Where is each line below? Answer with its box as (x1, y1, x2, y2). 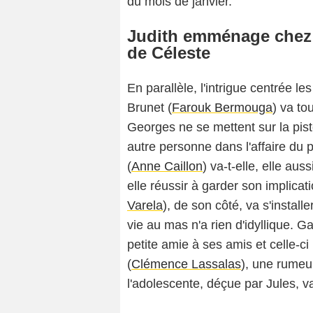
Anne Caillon (131, 159, 203, 174)
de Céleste (127, 43, 210, 63)
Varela (127, 198, 163, 213)
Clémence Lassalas (131, 257, 241, 272)
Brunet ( (127, 101, 172, 115)
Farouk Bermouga (172, 101, 272, 115)
